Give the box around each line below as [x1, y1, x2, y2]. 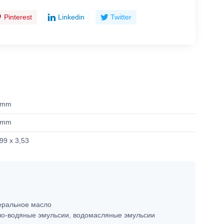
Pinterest [4, 13, 32, 21]
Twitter [110, 13, 131, 21]
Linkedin [58, 13, 84, 21]
